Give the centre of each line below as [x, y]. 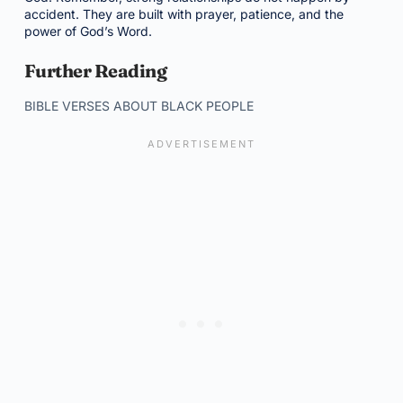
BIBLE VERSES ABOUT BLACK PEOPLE [139, 106]
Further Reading [95, 71]
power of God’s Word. [88, 31]
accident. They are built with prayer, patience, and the [184, 14]
